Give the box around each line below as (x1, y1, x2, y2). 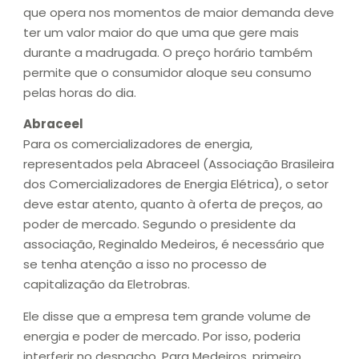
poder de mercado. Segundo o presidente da (23, 216, 296, 233)
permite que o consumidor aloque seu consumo (23, 63, 312, 81)
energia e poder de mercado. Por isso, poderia (23, 327, 301, 345)
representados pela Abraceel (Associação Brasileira (23, 155, 334, 173)
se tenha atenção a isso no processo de (23, 256, 267, 273)
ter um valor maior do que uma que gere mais (23, 23, 299, 41)
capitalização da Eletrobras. (23, 276, 190, 293)
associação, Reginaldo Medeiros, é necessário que (23, 236, 325, 253)
